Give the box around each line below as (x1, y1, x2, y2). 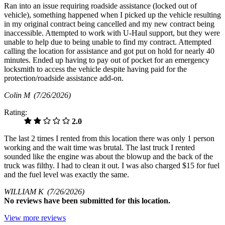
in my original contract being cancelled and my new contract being (4, 20, 214, 29)
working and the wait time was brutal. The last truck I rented (4, 143, 195, 152)
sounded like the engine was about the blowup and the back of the (4, 152, 213, 161)
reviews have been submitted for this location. (16, 196, 170, 205)
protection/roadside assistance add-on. (4, 74, 124, 83)
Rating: (4, 108, 27, 117)
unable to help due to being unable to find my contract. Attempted (4, 38, 211, 47)
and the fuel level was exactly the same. (4, 170, 129, 179)
